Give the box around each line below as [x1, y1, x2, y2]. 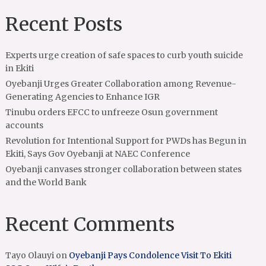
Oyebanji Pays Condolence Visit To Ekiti [69, 250, 232, 261]
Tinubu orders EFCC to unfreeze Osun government [5, 107, 218, 118]
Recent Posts [5, 12, 123, 37]
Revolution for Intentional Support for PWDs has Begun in [5, 135, 247, 147]
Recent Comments [5, 213, 175, 237]
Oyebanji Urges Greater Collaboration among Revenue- [5, 78, 237, 90]
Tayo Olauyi [5, 250, 55, 261]
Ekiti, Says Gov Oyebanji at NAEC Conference [5, 148, 191, 160]
